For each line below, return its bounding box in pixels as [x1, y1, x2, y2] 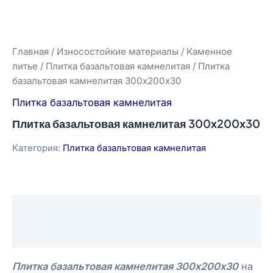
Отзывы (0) [12, 229, 68, 241]
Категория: [12, 142, 63, 154]
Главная [12, 45, 49, 57]
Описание [12, 202, 62, 214]
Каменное [186, 45, 232, 57]
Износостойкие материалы [57, 45, 179, 57]
